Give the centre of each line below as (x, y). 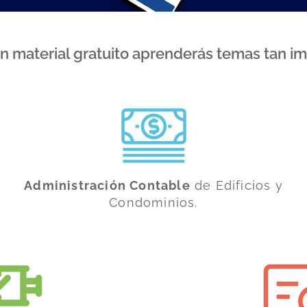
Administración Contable (107, 185)
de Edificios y (236, 185)
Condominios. (153, 202)
